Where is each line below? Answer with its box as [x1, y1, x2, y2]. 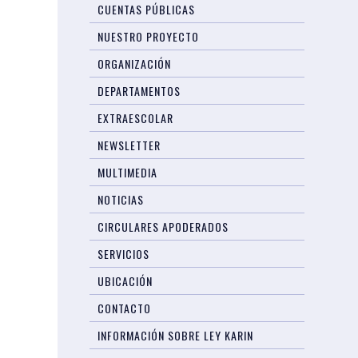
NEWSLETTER [97, 137, 161, 153]
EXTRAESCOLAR [97, 109, 174, 126]
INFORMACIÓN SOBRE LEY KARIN [97, 327, 254, 344]
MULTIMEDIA [97, 164, 158, 181]
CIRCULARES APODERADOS [97, 218, 229, 235]
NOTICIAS [97, 191, 145, 208]
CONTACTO [97, 300, 152, 316]
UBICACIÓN [97, 272, 153, 289]
